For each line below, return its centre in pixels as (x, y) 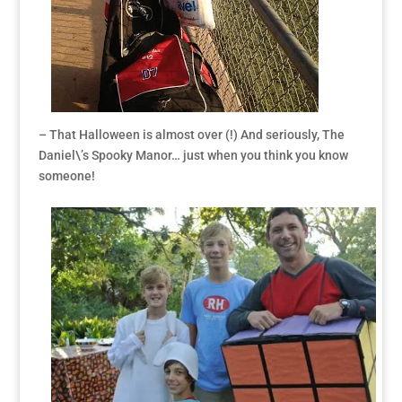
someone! (66, 176)
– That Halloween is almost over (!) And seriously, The (191, 135)
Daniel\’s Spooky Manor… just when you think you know (193, 156)
